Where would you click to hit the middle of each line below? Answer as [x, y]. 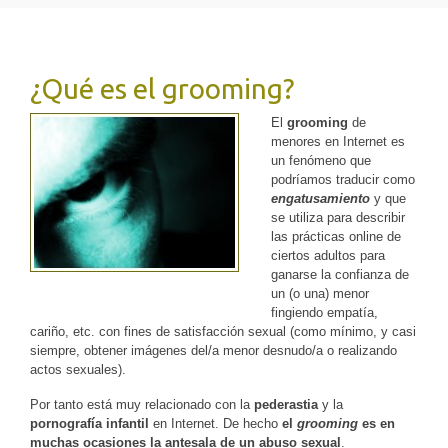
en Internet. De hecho [215, 423]
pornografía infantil [89, 423]
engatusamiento [320, 198]
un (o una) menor [320, 293]
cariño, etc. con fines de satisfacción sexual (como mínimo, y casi [223, 331]
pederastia [286, 404]
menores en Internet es [338, 141]
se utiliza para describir [338, 217]
